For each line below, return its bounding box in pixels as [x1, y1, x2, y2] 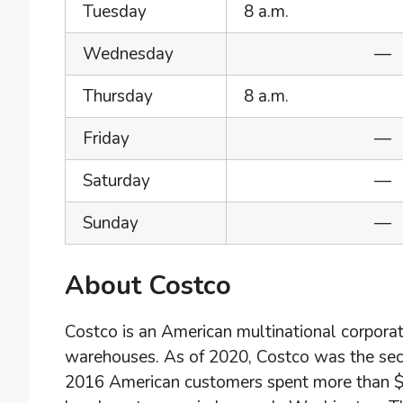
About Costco [65, 267, 231, 303]
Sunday [83, 211, 139, 236]
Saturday [83, 169, 150, 193]
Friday [83, 127, 130, 151]
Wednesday [83, 42, 174, 67]
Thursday [83, 85, 153, 109]
